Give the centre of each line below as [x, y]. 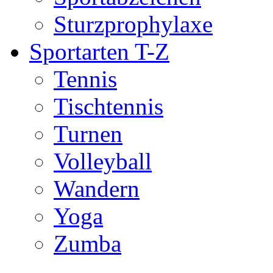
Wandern [97, 189]
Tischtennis [108, 107]
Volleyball [103, 161]
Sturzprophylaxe [133, 24]
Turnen [88, 134]
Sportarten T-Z [99, 52]
